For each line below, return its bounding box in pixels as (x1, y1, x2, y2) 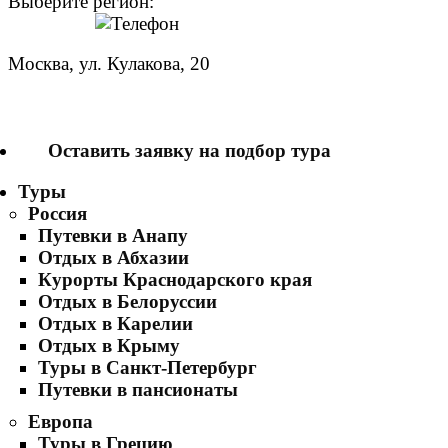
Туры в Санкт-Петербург (38, 357, 257, 378)
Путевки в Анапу (38, 225, 188, 246)
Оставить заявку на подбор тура (48, 140, 331, 161)
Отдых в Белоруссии (38, 291, 217, 312)
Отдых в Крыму (38, 335, 180, 356)
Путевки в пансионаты (38, 379, 238, 400)
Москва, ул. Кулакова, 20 (8, 53, 210, 74)
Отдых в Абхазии (38, 247, 189, 268)
